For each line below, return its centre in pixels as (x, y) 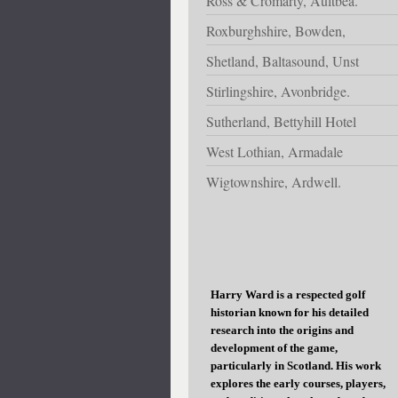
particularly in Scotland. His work (296, 365)
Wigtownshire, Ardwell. (274, 181)
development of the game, (274, 347)
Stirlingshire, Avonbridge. (278, 91)
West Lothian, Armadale (275, 151)
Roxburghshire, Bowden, (276, 30)
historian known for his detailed (290, 312)
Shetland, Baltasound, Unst (283, 60)
